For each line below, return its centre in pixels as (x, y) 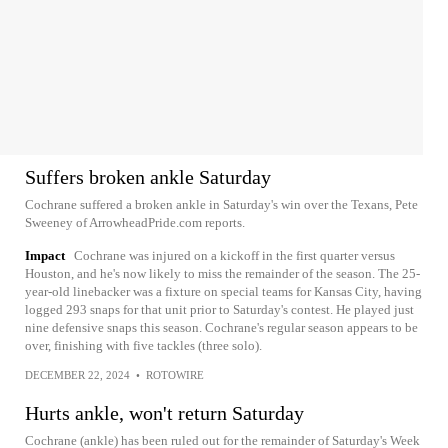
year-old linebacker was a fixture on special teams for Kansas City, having (223, 291)
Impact (45, 255)
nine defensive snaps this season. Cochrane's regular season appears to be (221, 327)
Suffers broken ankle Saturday (148, 177)
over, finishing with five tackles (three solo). (143, 345)
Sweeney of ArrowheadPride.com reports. (135, 222)
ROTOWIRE (175, 375)
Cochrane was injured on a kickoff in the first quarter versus (234, 255)
